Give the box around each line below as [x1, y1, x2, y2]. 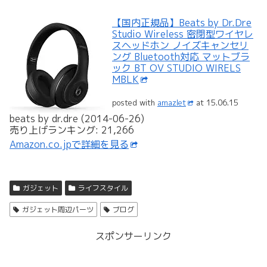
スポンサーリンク [95, 229, 172, 243]
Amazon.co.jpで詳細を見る [10, 138, 129, 151]
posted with [112, 97, 157, 108]
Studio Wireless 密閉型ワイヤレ [112, 27, 253, 41]
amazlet [157, 97, 186, 108]
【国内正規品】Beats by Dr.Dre [112, 15, 252, 29]
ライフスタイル [77, 183, 128, 193]
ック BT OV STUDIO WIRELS [112, 61, 241, 74]
